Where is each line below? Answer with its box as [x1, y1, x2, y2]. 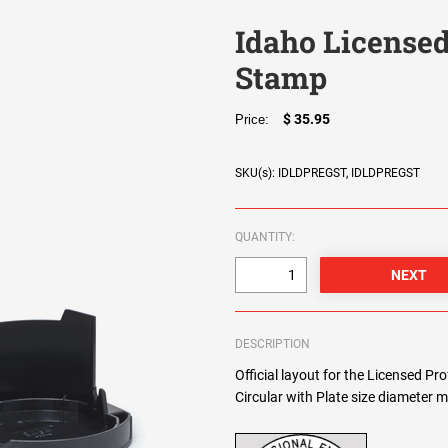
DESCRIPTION [235, 337, 311, 352]
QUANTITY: [235, 230, 296, 245]
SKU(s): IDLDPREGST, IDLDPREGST [235, 166, 421, 181]
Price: [235, 112, 278, 128]
